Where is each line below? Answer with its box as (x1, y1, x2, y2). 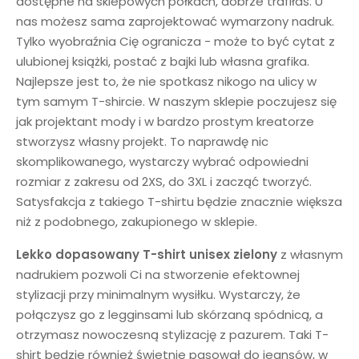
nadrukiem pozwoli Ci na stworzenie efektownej (16, 266, 300, 283)
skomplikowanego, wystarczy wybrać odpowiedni (16, 153, 309, 170)
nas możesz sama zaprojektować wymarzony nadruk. (16, 13, 334, 30)
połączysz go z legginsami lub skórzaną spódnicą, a (16, 306, 323, 323)
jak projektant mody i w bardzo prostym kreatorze (16, 113, 314, 130)
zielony (233, 246, 277, 263)
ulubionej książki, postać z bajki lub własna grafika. (16, 53, 309, 70)
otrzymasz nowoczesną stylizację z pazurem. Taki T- (16, 326, 329, 343)
